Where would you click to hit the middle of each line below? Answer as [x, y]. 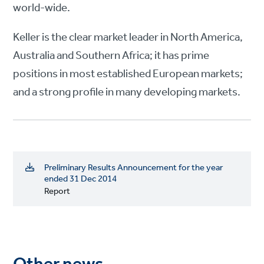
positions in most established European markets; [128, 75]
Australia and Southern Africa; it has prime [111, 56]
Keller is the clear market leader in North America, [128, 38]
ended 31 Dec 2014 [81, 179]
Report [57, 192]
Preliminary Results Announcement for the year [134, 168]
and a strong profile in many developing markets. [127, 93]
